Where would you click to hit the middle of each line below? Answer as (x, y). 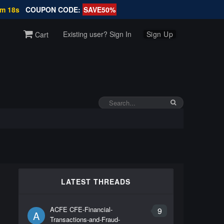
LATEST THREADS (96, 181)
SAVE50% (99, 9)
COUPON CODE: (54, 9)
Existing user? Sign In (97, 34)
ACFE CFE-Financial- (81, 209)
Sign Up (160, 34)
